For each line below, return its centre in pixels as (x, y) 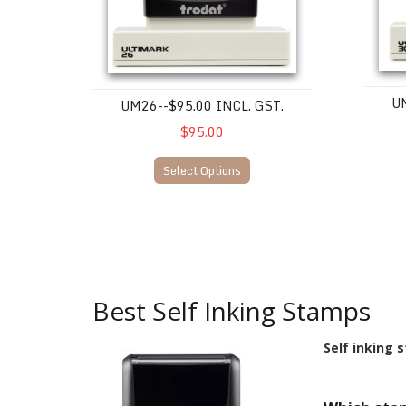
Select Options (202, 171)
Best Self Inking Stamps (232, 310)
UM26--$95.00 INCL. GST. (202, 106)
